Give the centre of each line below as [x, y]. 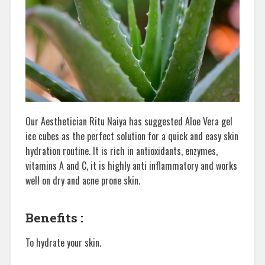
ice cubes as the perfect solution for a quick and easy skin [132, 136]
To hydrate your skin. [63, 242]
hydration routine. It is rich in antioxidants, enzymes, [121, 151]
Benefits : [54, 217]
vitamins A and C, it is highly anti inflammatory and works [131, 165]
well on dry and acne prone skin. [83, 180]
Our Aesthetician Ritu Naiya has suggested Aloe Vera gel [129, 121]
